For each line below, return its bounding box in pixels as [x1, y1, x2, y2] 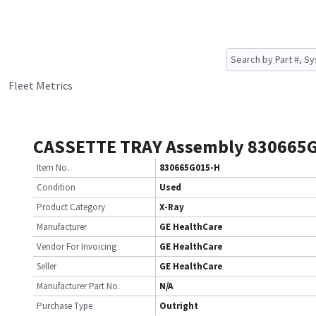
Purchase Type [37, 300, 92, 312]
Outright [159, 300, 198, 312]
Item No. [37, 162, 69, 174]
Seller [37, 260, 56, 272]
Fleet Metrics [8, 78, 73, 92]
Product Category [37, 201, 105, 213]
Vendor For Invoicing [37, 241, 116, 253]
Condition [37, 181, 75, 193]
